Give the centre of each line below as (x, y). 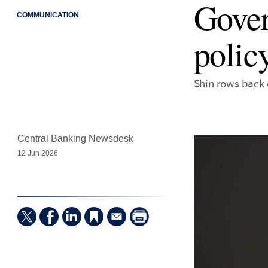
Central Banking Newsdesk (75, 139)
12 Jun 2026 (37, 153)
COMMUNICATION (48, 15)
